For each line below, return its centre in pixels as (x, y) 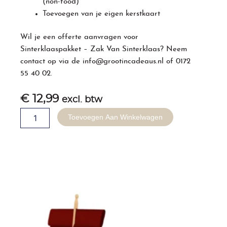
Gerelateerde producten (113, 196)
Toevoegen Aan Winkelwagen (116, 117)
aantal (30, 163)
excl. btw (82, 100)
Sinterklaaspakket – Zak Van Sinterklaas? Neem (104, 50)
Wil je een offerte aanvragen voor (80, 37)
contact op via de (52, 62)
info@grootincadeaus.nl (123, 62)
